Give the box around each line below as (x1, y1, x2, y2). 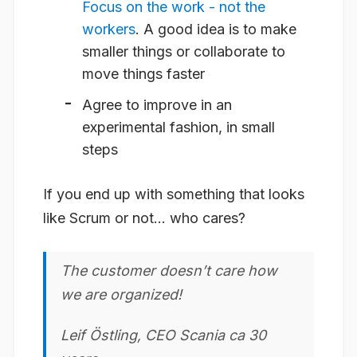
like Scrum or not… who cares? (43, 209, 245, 226)
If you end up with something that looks (43, 185, 304, 202)
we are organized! (61, 285, 182, 303)
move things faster (81, 65, 205, 83)
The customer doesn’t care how (61, 261, 277, 279)
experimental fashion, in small (81, 118, 275, 135)
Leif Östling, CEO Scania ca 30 (61, 327, 266, 344)
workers (81, 21, 135, 38)
